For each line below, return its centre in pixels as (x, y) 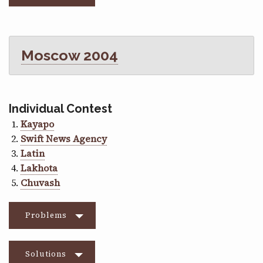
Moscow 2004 (70, 55)
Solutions (46, 254)
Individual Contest (60, 109)
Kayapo (37, 124)
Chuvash (40, 183)
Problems (46, 215)
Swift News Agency (64, 139)
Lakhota (39, 168)
